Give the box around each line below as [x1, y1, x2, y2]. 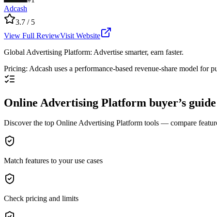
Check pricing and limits [4, 194, 78, 203]
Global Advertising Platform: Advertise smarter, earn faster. [4, 47, 184, 56]
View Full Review [4, 31, 60, 40]
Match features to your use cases [4, 156, 103, 165]
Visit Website [60, 31, 100, 40]
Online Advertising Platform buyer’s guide [4, 96, 216, 109]
